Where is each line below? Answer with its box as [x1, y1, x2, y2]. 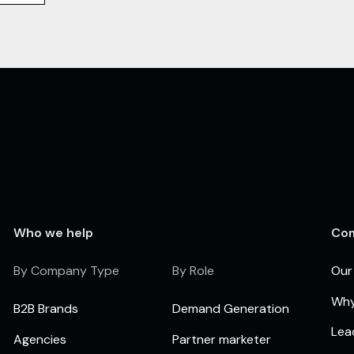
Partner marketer [171, 330, 271, 348]
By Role [171, 262, 214, 280]
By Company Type [13, 262, 120, 280]
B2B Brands [13, 300, 79, 318]
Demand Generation [171, 300, 289, 318]
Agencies [13, 330, 67, 348]
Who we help [13, 224, 94, 242]
